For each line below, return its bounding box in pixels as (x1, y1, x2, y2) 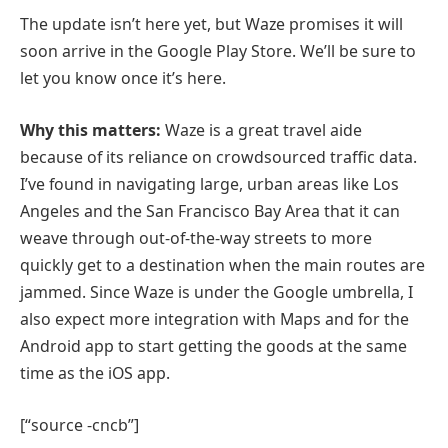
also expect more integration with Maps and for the (20, 307, 409, 330)
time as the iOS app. (20, 361, 170, 384)
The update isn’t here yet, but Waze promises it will (20, 13, 403, 36)
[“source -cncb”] (20, 413, 139, 436)
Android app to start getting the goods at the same (20, 334, 407, 357)
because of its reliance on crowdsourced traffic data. (20, 145, 417, 168)
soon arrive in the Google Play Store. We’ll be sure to (20, 40, 416, 63)
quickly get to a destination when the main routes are (20, 253, 425, 276)
